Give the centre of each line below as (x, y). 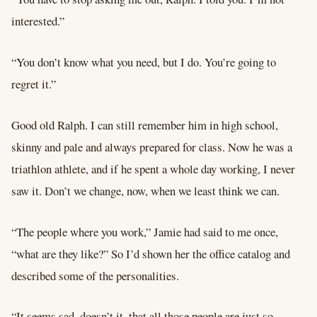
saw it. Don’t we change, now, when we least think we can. (145, 190)
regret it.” (34, 83)
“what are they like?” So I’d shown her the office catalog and (151, 253)
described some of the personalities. (95, 275)
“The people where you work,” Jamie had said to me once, (145, 231)
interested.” (38, 21)
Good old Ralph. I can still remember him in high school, (145, 125)
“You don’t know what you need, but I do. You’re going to (144, 62)
